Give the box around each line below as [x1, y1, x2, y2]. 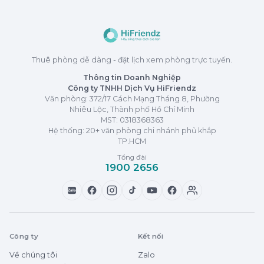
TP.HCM [118, 136, 146, 146]
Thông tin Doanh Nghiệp [83, 72, 181, 82]
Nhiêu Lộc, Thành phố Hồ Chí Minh [70, 104, 194, 114]
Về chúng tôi [9, 250, 57, 259]
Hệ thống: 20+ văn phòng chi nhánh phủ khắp [48, 126, 216, 135]
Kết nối [138, 232, 164, 240]
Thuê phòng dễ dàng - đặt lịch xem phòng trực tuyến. [32, 55, 232, 64]
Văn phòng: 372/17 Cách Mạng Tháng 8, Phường [44, 94, 220, 103]
